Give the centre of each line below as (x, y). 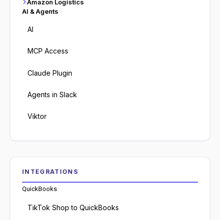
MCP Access (48, 51)
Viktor (37, 116)
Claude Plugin (50, 73)
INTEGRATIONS (50, 171)
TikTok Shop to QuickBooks (73, 207)
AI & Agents (40, 11)
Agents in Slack (53, 95)
